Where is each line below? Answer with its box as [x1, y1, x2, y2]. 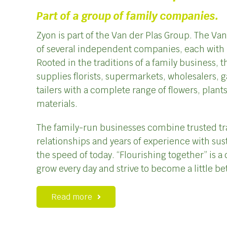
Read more [51, 192, 92, 203]
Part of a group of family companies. [36, 9, 218, 23]
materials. [36, 98, 78, 110]
